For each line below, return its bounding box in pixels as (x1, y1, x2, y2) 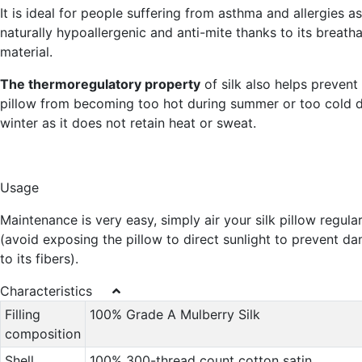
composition (4, 326, 81, 342)
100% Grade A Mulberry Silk (89, 306, 260, 322)
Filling (4, 306, 40, 322)
